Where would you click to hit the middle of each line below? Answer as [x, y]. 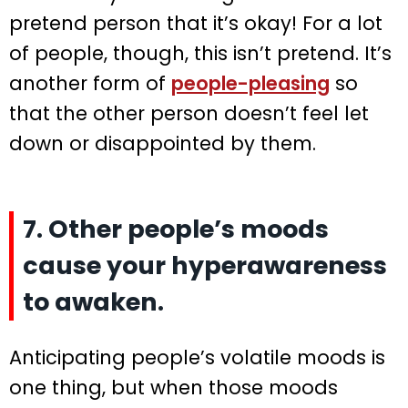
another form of [90, 84]
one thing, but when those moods [173, 388]
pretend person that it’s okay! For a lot [196, 24]
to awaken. [93, 302]
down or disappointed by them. [163, 144]
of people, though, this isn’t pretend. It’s [200, 54]
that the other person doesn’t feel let [189, 114]
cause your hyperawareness [205, 266]
